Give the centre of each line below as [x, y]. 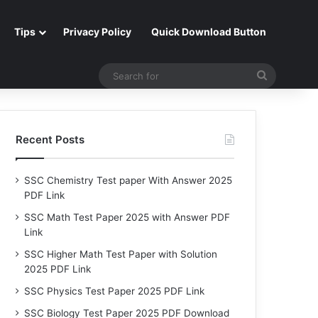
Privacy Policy [97, 32]
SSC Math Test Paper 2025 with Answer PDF [127, 217]
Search [285, 75]
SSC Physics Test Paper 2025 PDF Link [115, 291]
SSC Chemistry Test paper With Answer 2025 [128, 180]
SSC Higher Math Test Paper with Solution [121, 254]
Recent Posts [50, 139]
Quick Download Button [209, 32]
